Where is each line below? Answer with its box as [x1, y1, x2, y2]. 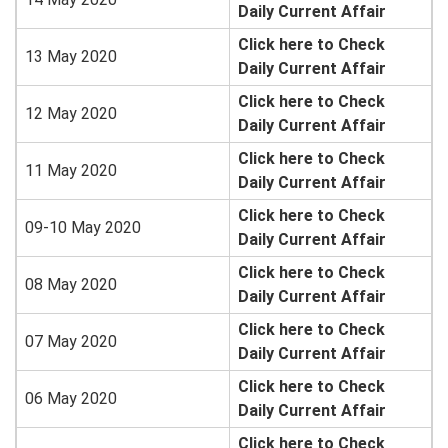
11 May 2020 [25, 161, 117, 181]
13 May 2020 [25, 47, 117, 67]
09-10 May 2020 [25, 218, 141, 238]
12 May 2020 [25, 104, 117, 124]
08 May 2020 [25, 275, 117, 295]
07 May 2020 [25, 332, 117, 352]
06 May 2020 [25, 389, 117, 409]
